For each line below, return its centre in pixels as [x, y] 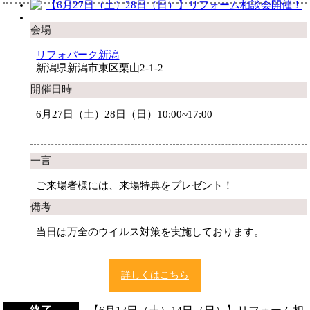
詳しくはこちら [155, 275]
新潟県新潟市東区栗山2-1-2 [100, 68]
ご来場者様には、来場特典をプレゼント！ [135, 185]
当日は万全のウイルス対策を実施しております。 [151, 231]
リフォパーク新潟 [78, 55]
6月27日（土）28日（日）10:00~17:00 [125, 114]
